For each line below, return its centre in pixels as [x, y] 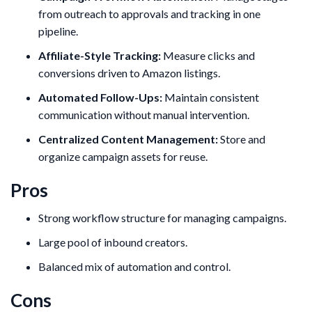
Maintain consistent [211, 97]
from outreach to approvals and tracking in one [149, 13]
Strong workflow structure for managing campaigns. [162, 217]
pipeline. [58, 31]
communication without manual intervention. [144, 114]
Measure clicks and [208, 55]
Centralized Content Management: [128, 139]
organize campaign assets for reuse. [123, 156]
